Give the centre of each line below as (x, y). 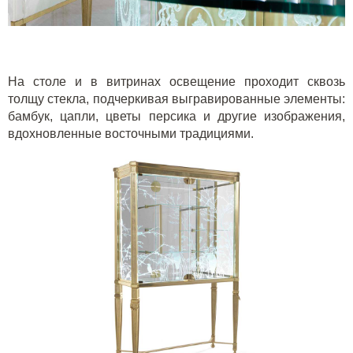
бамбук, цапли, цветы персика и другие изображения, (176, 116)
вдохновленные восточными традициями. (131, 133)
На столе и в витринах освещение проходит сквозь (176, 81)
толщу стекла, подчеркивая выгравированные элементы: (176, 98)
